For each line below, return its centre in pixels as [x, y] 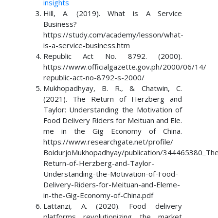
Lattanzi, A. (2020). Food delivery [113, 206]
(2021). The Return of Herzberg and [113, 99]
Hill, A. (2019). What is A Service [113, 13]
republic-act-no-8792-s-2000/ [94, 77]
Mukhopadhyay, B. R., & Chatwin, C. [113, 88]
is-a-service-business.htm [86, 45]
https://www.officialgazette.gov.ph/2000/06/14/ [125, 67]
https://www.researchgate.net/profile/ [108, 142]
